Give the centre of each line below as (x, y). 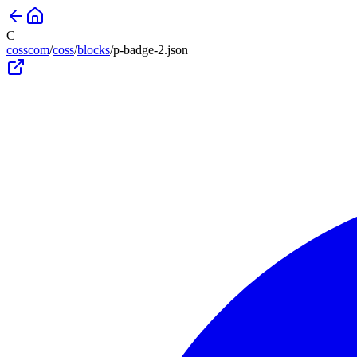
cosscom (28, 50)
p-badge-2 (139, 50)
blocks (94, 50)
